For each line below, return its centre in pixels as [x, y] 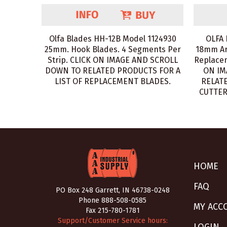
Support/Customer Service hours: [112, 221]
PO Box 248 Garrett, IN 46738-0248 [112, 190]
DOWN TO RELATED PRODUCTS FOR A [112, 71]
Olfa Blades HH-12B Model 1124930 [112, 39]
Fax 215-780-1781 [112, 211]
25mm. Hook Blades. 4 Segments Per [112, 49]
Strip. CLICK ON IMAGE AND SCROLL [112, 60]
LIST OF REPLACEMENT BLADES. [112, 81]
